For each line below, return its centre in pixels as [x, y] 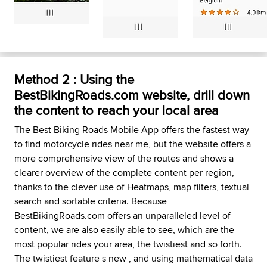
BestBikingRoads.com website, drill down [132, 95]
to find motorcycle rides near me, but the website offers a [133, 144]
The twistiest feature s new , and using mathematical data [133, 258]
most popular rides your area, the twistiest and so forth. [128, 244]
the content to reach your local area [117, 110]
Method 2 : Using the [74, 79]
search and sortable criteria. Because [91, 201]
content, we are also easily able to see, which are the [124, 230]
